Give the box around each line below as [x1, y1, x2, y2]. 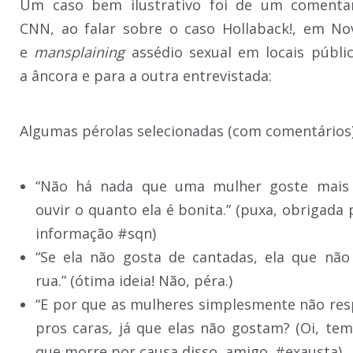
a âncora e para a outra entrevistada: [20, 66, 272, 85]
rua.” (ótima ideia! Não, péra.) [35, 271, 232, 290]
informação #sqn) [35, 224, 156, 243]
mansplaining [34, 43, 125, 61]
